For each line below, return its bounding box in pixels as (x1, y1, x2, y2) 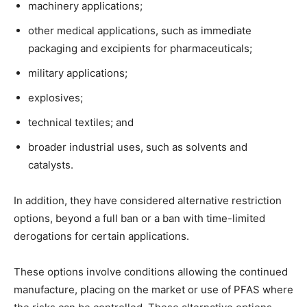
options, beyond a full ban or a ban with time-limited (14, 212, 265, 225)
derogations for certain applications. (14, 230, 189, 243)
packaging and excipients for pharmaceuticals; (28, 42, 252, 56)
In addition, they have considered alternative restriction (14, 194, 282, 208)
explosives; (28, 91, 83, 105)
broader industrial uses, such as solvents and (28, 140, 247, 154)
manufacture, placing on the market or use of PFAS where (14, 283, 293, 297)
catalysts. (28, 158, 73, 172)
